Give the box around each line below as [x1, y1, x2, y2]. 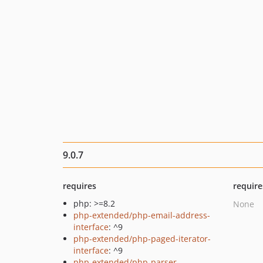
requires [63, 180, 96, 191]
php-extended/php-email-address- [73, 210, 210, 221]
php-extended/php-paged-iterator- [73, 233, 211, 244]
